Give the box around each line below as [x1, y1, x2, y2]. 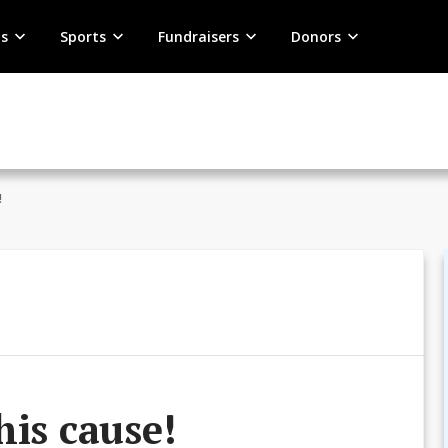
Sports [59, 26, 106, 46]
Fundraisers [157, 26, 239, 46]
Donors [290, 26, 341, 46]
